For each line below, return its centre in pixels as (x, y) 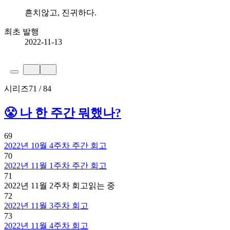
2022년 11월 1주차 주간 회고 (55, 166)
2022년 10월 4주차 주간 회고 (55, 146)
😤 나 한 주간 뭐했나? (63, 113)
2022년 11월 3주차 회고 (46, 206)
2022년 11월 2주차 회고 (46, 186)
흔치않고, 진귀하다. (61, 13)
